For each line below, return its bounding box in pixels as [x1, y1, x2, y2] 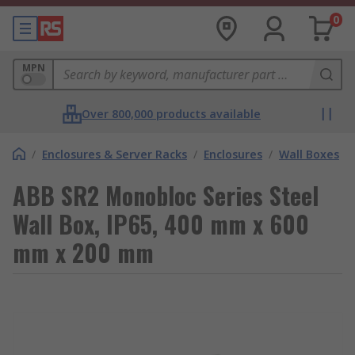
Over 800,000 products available [82, 106, 261, 121]
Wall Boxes [279, 147, 339, 162]
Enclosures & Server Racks [42, 147, 187, 162]
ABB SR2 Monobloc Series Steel [13, 177, 319, 213]
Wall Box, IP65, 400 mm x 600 [13, 206, 309, 242]
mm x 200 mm [13, 235, 154, 270]
